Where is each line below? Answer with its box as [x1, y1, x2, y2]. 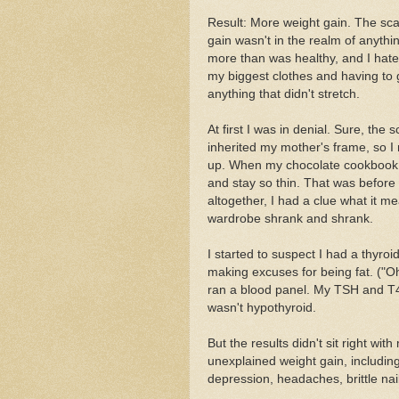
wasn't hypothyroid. [208, 300, 316, 314]
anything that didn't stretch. [208, 86, 360, 101]
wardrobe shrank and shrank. [208, 211, 373, 225]
